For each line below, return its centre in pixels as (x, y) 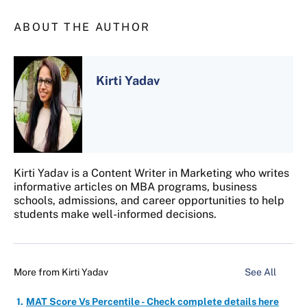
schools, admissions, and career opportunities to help (149, 201)
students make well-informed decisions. (115, 214)
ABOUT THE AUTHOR (82, 27)
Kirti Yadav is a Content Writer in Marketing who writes (151, 173)
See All (261, 272)
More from (38, 272)
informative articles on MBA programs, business (135, 187)
